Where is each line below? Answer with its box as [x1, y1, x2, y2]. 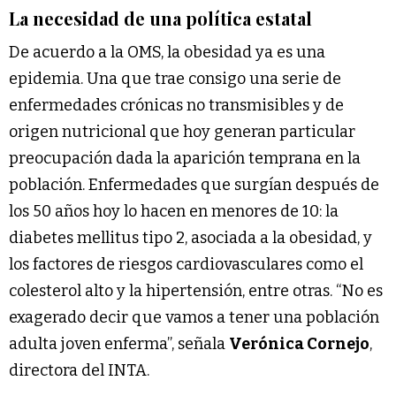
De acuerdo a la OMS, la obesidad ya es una [9, 42, 325, 62]
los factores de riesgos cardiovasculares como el [9, 254, 363, 274]
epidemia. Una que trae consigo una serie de [9, 68, 341, 88]
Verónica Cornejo [229, 333, 369, 354]
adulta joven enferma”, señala [9, 333, 229, 354]
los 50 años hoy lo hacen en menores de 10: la [9, 201, 339, 221]
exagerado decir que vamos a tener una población [9, 307, 379, 327]
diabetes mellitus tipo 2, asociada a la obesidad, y [9, 227, 372, 247]
